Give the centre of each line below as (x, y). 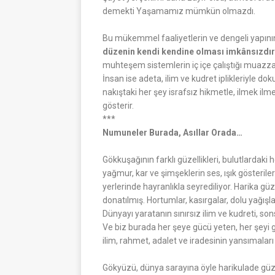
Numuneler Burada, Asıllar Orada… (172, 132)
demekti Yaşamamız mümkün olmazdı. (179, 11)
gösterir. (118, 105)
